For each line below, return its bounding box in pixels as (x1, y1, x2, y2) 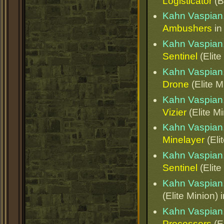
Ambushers (162, 23, 212, 34)
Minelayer (162, 134, 204, 145)
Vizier (162, 106, 186, 117)
